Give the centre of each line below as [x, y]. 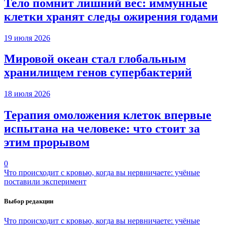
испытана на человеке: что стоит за [102, 129]
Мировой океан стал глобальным [95, 59]
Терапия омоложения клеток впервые [108, 115]
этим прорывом [47, 142]
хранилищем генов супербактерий [98, 73]
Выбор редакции [29, 201]
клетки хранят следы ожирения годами [111, 16]
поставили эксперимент [45, 182]
